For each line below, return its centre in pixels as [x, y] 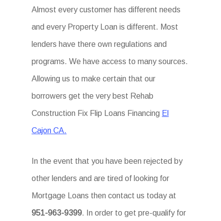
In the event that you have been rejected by [107, 161]
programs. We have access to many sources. [110, 61]
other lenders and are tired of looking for [101, 178]
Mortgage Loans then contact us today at [104, 196]
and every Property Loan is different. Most [105, 27]
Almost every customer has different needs [106, 10]
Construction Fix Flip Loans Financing [97, 113]
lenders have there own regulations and [99, 44]
